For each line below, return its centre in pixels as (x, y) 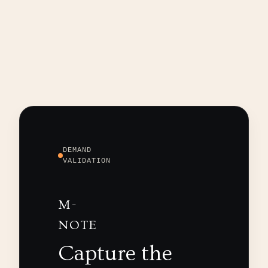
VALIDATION (87, 161)
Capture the (115, 254)
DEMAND (77, 150)
